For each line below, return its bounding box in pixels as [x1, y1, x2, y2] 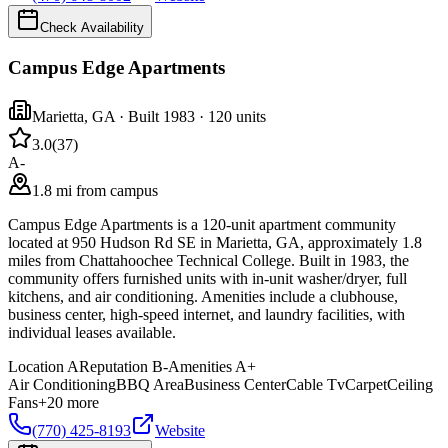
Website [155, 421, 205, 439]
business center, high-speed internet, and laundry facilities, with [8, 305, 405, 323]
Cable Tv [286, 375, 345, 393]
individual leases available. [8, 323, 176, 341]
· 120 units [195, 107, 266, 125]
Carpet [345, 375, 387, 393]
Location [8, 357, 64, 375]
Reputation [79, 357, 148, 375]
